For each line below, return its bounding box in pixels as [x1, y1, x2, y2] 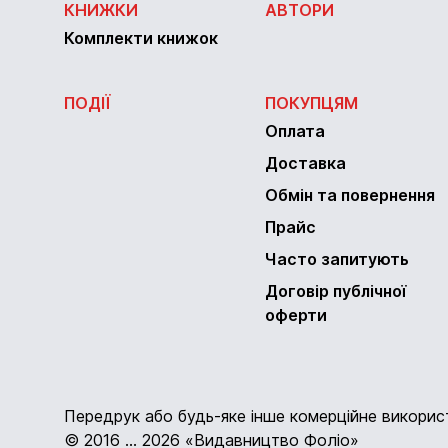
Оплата [265, 121, 325, 141]
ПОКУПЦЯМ [265, 93, 358, 113]
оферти [265, 305, 327, 325]
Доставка [265, 153, 346, 173]
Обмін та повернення [265, 185, 435, 205]
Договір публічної [265, 281, 406, 301]
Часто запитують [265, 249, 409, 269]
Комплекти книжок [64, 28, 218, 48]
